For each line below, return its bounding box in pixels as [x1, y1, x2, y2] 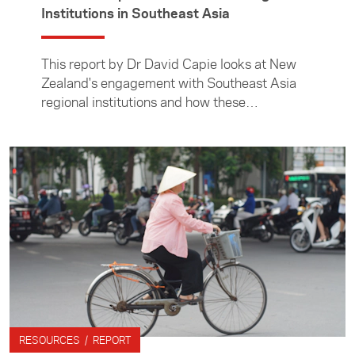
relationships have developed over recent [41, 112, 284, 131]
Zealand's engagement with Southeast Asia [41, 74, 296, 93]
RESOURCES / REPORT [19, 333, 131, 347]
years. [41, 131, 77, 150]
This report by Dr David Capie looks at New [41, 55, 296, 74]
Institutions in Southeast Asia [41, 4, 230, 23]
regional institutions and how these [41, 93, 246, 112]
